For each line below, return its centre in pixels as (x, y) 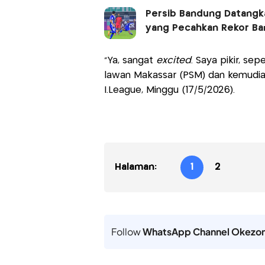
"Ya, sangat (130, 60)
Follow (127, 231)
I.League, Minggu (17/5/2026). (169, 90)
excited (173, 60)
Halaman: (135, 167)
